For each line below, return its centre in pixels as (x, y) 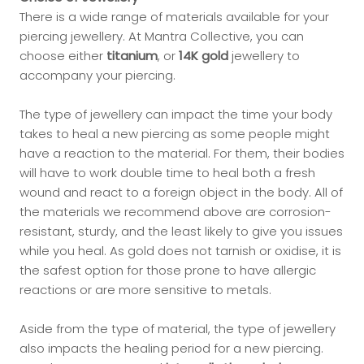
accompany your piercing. (99, 75)
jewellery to (266, 56)
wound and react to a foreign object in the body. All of (181, 192)
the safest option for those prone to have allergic (168, 270)
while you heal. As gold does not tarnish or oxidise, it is (180, 251)
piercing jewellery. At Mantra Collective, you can (162, 36)
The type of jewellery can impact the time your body (176, 114)
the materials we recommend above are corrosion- (175, 212)
